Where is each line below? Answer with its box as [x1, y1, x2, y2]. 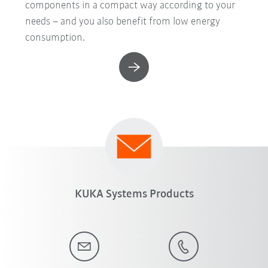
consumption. [25, 32, 86, 44]
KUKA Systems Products [74, 188, 194, 201]
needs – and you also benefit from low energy [25, 16, 221, 28]
